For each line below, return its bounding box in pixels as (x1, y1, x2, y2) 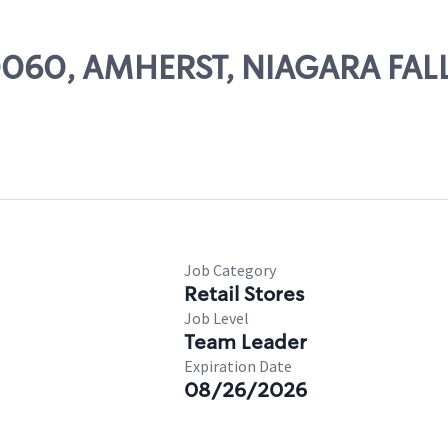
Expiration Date (184, 356, 292, 376)
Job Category (184, 260, 276, 280)
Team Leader (184, 329, 307, 355)
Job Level (184, 308, 249, 328)
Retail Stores (184, 281, 304, 307)
